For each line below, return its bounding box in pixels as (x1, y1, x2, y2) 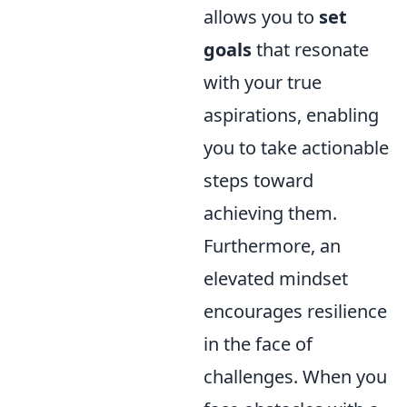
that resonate (252, 37, 369, 62)
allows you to (203, 5, 319, 29)
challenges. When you (203, 364, 387, 389)
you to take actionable (203, 135, 389, 160)
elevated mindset (203, 266, 348, 291)
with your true (203, 70, 322, 94)
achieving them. (203, 201, 337, 225)
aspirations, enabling (203, 103, 379, 127)
